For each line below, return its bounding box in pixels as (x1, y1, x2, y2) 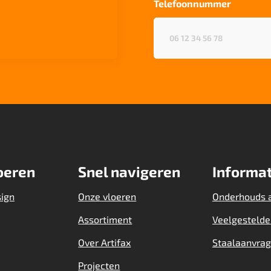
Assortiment (78, 214, 132, 225)
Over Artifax (78, 237, 131, 248)
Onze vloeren (78, 191, 137, 202)
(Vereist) (227, 19, 266, 31)
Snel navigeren (78, 163, 181, 180)
